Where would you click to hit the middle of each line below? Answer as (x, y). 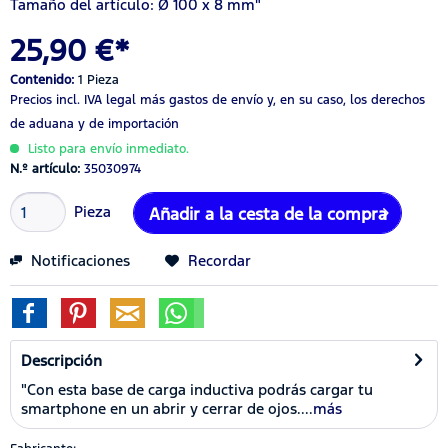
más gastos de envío (201, 99)
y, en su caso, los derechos (344, 99)
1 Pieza (98, 79)
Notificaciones (78, 260)
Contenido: (44, 79)
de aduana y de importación (94, 123)
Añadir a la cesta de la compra (268, 213)
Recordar (219, 260)
